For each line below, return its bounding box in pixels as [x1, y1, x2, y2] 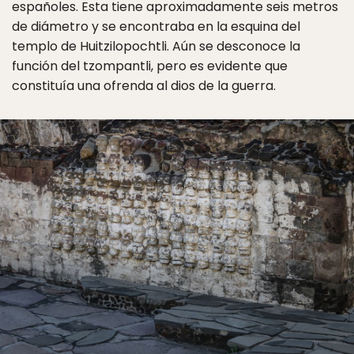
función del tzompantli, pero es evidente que [12, 57, 288, 76]
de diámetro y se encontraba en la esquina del [12, 17, 300, 36]
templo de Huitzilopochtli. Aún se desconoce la [12, 37, 300, 56]
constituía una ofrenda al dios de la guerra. [12, 77, 276, 96]
